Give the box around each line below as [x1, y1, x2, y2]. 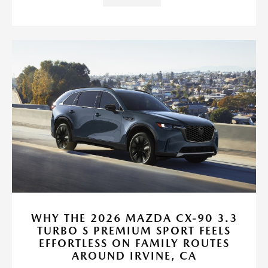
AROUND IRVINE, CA [71, 249, 197, 263]
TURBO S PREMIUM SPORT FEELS [37, 224, 231, 237]
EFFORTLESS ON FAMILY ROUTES [38, 237, 230, 250]
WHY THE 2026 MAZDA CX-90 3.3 [31, 212, 237, 225]
